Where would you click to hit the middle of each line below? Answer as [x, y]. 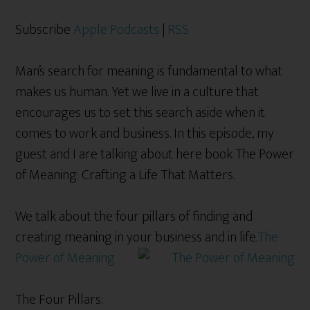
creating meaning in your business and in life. [137, 237]
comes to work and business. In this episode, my [145, 133]
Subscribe [45, 29]
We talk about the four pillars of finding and [134, 216]
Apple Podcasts [117, 29]
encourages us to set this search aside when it [140, 112]
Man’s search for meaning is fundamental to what [149, 71]
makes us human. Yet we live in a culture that [137, 92]
